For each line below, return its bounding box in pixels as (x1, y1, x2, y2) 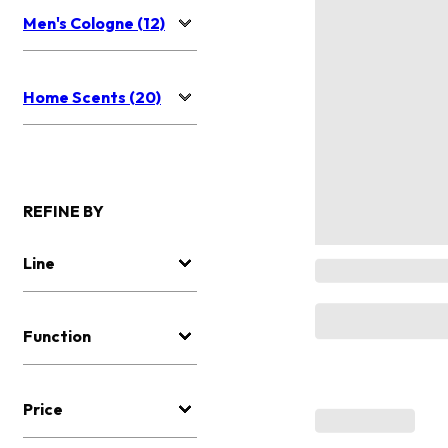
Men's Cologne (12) (23, 13, 165, 34)
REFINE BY (23, 201, 104, 222)
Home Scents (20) (23, 87, 161, 108)
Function (23, 326, 91, 347)
